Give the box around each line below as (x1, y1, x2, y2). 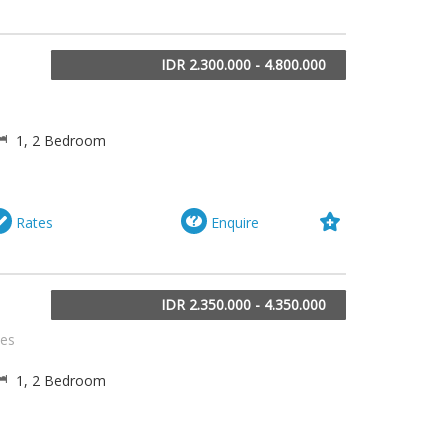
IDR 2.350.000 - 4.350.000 (161, 294, 326, 314)
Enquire (207, 213, 259, 233)
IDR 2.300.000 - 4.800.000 (161, 55, 326, 75)
